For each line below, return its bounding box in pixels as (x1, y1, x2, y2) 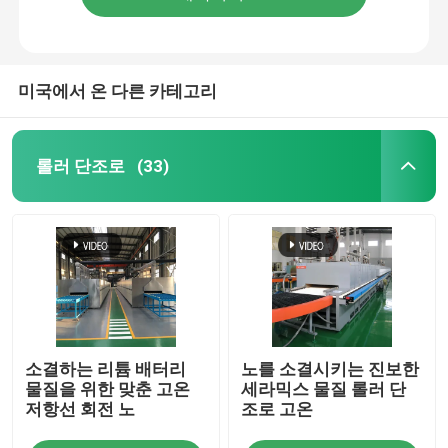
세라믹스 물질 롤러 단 (241, 378, 407, 399)
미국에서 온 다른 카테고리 (17, 80, 217, 101)
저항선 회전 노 (25, 398, 136, 419)
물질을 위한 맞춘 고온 (25, 378, 191, 399)
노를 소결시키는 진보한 (241, 358, 420, 379)
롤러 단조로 (35, 155, 125, 176)
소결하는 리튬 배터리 (25, 358, 187, 379)
